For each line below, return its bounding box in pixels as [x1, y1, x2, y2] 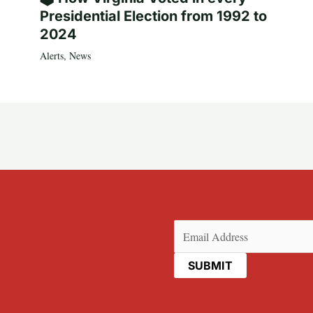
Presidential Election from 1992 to [39, 8, 267, 25]
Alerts [39, 49, 64, 63]
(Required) [199, 222, 247, 238]
